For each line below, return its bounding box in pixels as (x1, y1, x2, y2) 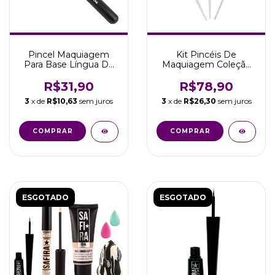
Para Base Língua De (23, 59, 114, 70)
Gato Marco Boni (33, 69, 105, 80)
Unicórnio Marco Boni (160, 69, 252, 80)
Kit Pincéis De (176, 49, 236, 60)
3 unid (193, 79, 219, 90)
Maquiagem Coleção (161, 59, 251, 70)
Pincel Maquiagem (28, 49, 109, 60)
